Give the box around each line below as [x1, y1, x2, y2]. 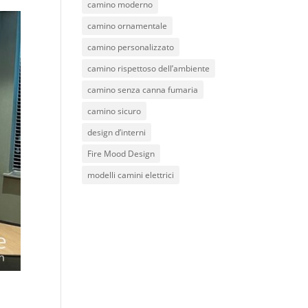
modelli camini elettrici [87, 169, 175, 181]
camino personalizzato [87, 41, 175, 53]
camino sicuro [87, 105, 142, 117]
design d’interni [87, 126, 146, 138]
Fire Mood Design [87, 148, 155, 159]
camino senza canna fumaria [87, 84, 199, 96]
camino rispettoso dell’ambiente [87, 63, 210, 74]
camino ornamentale [87, 20, 168, 32]
